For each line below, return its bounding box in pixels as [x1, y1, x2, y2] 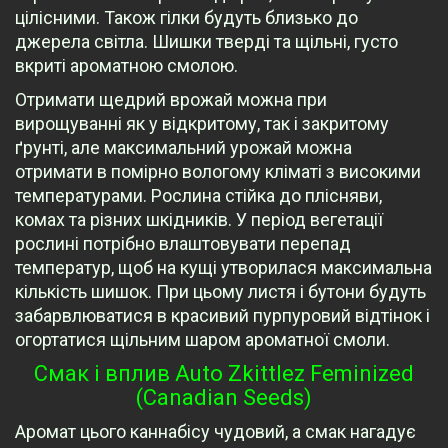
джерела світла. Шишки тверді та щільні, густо [15, 31, 398, 53]
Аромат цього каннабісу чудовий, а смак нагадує [15, 421, 416, 443]
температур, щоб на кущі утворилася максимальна [15, 257, 432, 279]
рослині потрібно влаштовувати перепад [15, 233, 351, 255]
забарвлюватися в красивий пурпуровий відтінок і [15, 305, 430, 327]
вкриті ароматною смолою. [15, 55, 238, 77]
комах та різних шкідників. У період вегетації [15, 209, 383, 231]
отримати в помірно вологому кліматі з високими [15, 161, 421, 183]
